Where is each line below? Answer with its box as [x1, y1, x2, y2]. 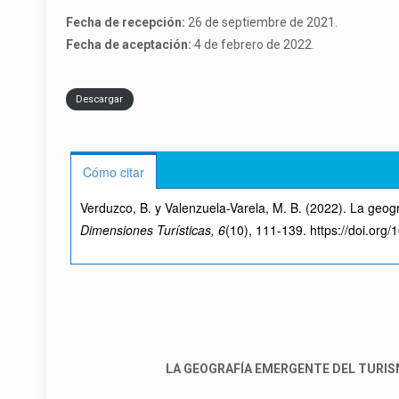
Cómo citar [83, 163, 145, 181]
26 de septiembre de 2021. [185, 15, 338, 29]
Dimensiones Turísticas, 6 [80, 221, 226, 239]
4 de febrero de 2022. [191, 37, 315, 52]
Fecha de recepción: [66, 15, 186, 29]
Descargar [76, 94, 124, 105]
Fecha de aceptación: [66, 37, 192, 52]
